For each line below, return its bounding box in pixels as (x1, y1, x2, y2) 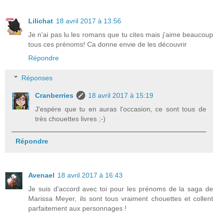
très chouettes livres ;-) (35, 115, 106, 123)
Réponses (21, 74, 53, 82)
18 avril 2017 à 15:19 (88, 91, 154, 100)
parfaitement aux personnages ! (28, 204, 127, 212)
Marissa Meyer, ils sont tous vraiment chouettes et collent (28, 194, 213, 202)
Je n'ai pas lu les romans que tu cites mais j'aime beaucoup (28, 30, 213, 38)
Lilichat (28, 17, 53, 25)
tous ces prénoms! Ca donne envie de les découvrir (28, 40, 187, 48)
